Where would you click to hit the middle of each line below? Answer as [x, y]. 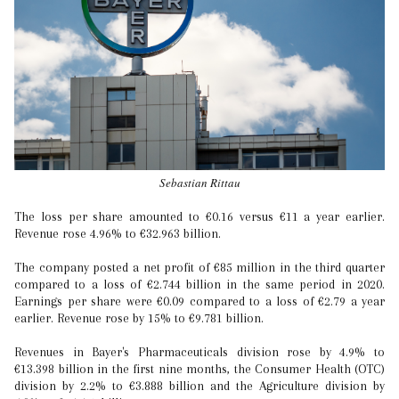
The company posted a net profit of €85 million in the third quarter [199, 268]
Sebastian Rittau [199, 183]
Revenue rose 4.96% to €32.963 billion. [118, 234]
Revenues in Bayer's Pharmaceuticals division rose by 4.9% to [199, 352]
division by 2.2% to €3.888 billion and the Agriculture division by [199, 386]
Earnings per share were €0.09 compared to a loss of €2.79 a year [199, 301]
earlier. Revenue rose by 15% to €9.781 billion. [139, 318]
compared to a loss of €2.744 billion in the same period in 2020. [199, 285]
